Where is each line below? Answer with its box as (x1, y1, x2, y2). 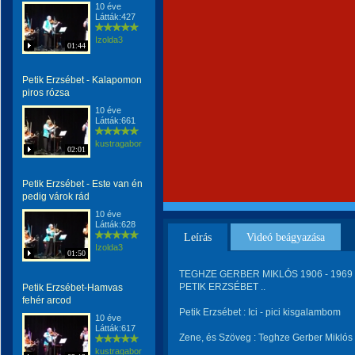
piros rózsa (22, 87, 70, 98)
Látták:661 (95, 116, 136, 125)
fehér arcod (22, 295, 71, 306)
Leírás (184, 231, 212, 243)
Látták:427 (95, 12, 136, 21)
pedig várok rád (22, 191, 90, 202)
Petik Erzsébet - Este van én (22, 178, 143, 189)
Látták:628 (95, 219, 136, 229)
